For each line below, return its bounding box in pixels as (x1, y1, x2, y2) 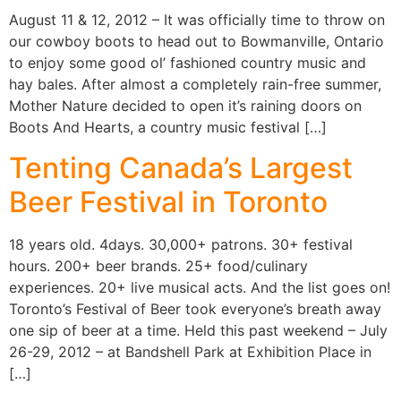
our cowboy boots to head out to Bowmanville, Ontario (9, 32, 384, 51)
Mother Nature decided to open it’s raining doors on (9, 97, 362, 115)
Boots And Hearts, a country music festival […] (9, 118, 327, 137)
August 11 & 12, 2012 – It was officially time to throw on (9, 11, 385, 30)
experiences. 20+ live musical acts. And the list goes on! (9, 277, 390, 296)
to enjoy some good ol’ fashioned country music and (9, 54, 366, 73)
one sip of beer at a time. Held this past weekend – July (9, 320, 388, 339)
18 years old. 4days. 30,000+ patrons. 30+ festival (9, 235, 353, 253)
